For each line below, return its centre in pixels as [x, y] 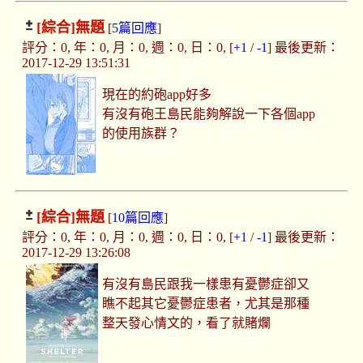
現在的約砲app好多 [157, 95]
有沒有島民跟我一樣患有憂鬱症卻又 [206, 284]
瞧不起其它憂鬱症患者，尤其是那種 [206, 304]
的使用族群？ [141, 134]
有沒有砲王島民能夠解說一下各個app [209, 114]
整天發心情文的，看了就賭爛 [187, 323]
